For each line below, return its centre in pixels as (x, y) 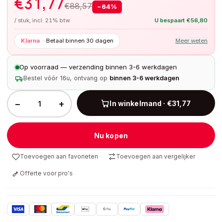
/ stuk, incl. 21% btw (42, 20)
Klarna (30, 41)
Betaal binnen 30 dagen (80, 41)
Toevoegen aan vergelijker (156, 156)
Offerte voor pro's (46, 173)
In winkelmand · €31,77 (150, 103)
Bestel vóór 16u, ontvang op (65, 78)
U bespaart (170, 20)
